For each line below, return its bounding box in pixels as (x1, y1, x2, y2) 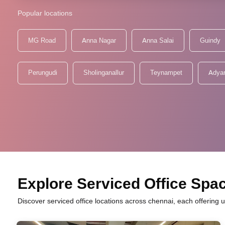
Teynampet (150, 68, 182, 77)
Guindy (200, 36, 220, 45)
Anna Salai (142, 36, 174, 45)
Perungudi (28, 68, 57, 77)
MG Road (28, 36, 56, 45)
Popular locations (18, 9, 72, 18)
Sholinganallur (83, 68, 124, 77)
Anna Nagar (82, 36, 116, 45)
